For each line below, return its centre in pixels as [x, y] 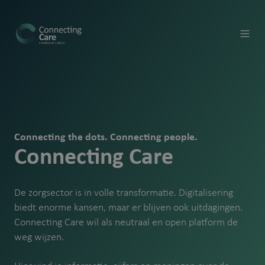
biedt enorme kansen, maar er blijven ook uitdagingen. [128, 208]
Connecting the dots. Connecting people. [106, 138]
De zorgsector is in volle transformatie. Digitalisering [124, 193]
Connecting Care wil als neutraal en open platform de [126, 223]
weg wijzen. [39, 237]
